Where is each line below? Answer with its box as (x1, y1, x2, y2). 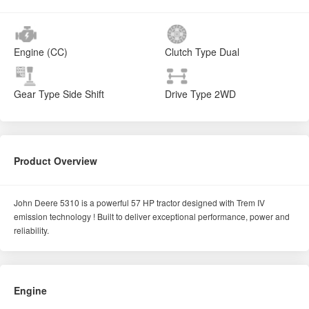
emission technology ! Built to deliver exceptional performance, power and (14, 210, 290, 223)
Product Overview (14, 154, 97, 168)
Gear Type (14, 87, 60, 101)
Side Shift (60, 87, 104, 101)
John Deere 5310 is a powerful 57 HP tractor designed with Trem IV (14, 197, 265, 209)
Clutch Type (165, 45, 217, 59)
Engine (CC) (14, 45, 68, 59)
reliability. (14, 224, 49, 237)
